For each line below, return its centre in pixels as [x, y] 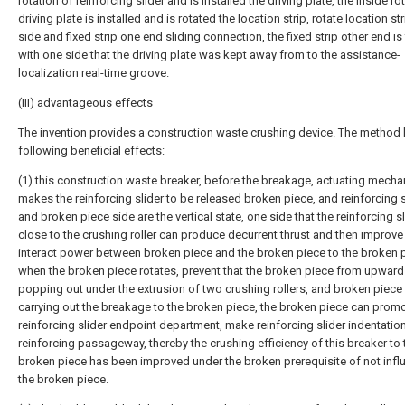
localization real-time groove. [94, 73]
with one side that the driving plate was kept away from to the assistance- [209, 55]
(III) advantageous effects [85, 103]
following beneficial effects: [91, 151]
